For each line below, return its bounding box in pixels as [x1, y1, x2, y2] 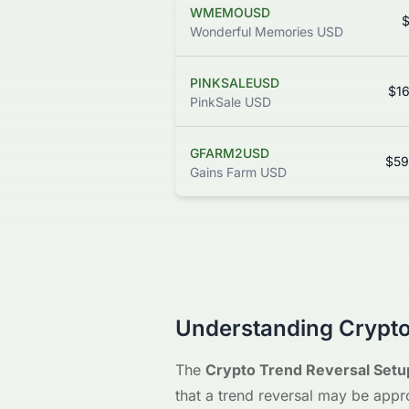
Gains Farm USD [190, 164, 287, 181]
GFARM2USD [190, 145, 269, 162]
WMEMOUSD [190, 5, 270, 21]
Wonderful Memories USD [190, 24, 343, 40]
